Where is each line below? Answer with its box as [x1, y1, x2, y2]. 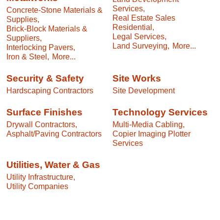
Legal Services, [112, 31, 166, 41]
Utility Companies [6, 182, 68, 191]
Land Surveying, [112, 41, 169, 50]
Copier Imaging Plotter [112, 129, 191, 138]
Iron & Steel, [6, 52, 49, 61]
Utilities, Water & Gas [6, 160, 100, 170]
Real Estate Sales [112, 13, 175, 22]
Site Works [112, 73, 161, 83]
